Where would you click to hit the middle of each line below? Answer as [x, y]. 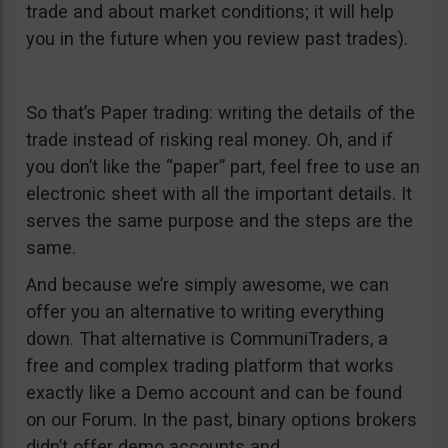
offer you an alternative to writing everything [205, 311]
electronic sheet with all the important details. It [219, 193]
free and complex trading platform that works [210, 365]
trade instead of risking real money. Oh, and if [209, 139]
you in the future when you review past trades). [217, 38]
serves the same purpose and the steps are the [219, 220]
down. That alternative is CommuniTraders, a [207, 338]
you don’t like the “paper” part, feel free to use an [223, 166]
